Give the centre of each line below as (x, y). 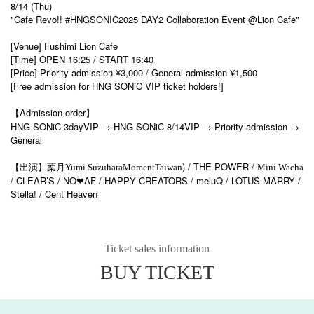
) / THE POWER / (220, 166)
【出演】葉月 (38, 167)
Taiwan (169, 167)
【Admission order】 (53, 112)
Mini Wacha (280, 167)
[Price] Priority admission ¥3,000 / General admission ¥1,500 (134, 72)
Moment (139, 167)
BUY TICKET (157, 272)
